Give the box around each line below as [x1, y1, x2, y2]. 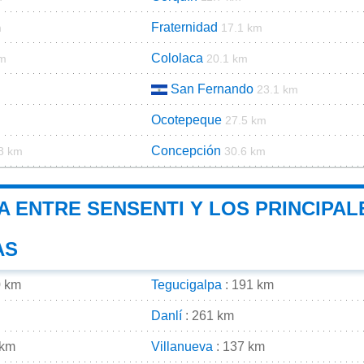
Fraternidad [151, 19, 218, 34]
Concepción [151, 143, 221, 158]
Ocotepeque [151, 112, 222, 127]
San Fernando [171, 81, 253, 96]
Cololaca [151, 50, 203, 65]
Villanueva [151, 339, 213, 353]
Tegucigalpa [151, 277, 222, 292]
